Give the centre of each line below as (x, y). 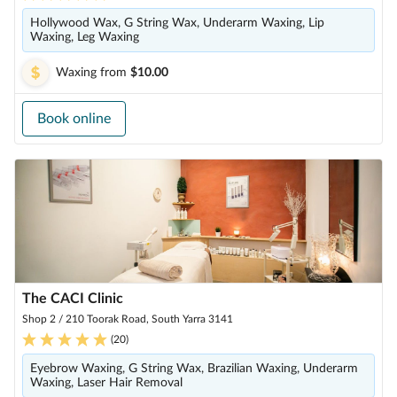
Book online (74, 119)
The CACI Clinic (73, 299)
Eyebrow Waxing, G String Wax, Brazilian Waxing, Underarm (194, 369)
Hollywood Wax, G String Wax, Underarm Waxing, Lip (177, 23)
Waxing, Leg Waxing (85, 37)
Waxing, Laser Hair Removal (106, 383)
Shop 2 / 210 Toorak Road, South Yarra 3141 (128, 319)
